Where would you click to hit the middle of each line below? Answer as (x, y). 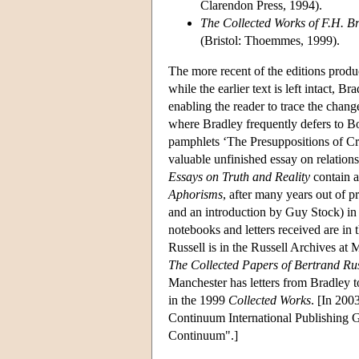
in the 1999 (198, 300)
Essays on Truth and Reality (239, 176)
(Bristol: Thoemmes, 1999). (270, 40)
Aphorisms (196, 194)
